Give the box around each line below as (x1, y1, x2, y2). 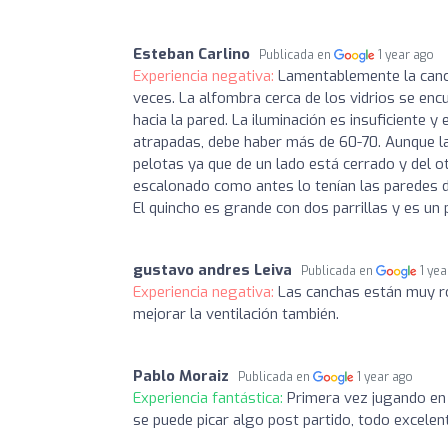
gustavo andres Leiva (133, 259, 292, 280)
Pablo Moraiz (133, 365, 229, 386)
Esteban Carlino (133, 43, 250, 64)
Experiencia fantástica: (133, 387, 287, 408)
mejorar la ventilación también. (133, 303, 339, 324)
